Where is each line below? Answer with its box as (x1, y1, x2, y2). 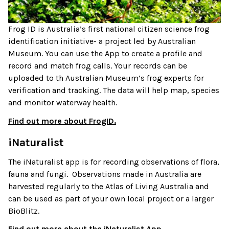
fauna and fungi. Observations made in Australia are (8, 169, 201, 179)
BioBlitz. (8, 205, 39, 216)
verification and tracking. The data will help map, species (8, 85, 219, 96)
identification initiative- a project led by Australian (8, 36, 196, 47)
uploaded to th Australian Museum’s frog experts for (8, 73, 204, 83)
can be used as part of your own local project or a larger (8, 193, 214, 203)
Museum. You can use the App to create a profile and (8, 49, 202, 59)
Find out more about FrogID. (8, 116, 116, 126)
